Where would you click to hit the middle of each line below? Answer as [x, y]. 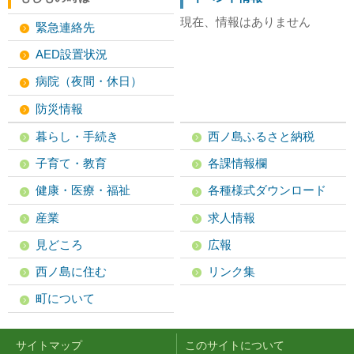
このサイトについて [235, 345]
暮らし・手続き [77, 136]
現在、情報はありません [246, 21]
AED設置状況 [72, 54]
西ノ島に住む [71, 271]
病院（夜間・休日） [89, 81]
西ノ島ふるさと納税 [262, 136]
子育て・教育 [71, 163]
